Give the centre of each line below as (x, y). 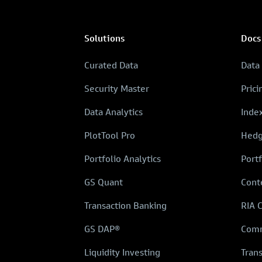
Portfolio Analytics (123, 159)
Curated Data (111, 65)
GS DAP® (102, 229)
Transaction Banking (125, 206)
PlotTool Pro (110, 135)
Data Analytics (113, 112)
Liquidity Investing (122, 252)
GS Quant (104, 182)
